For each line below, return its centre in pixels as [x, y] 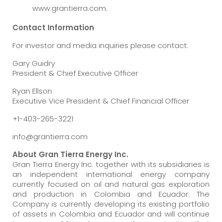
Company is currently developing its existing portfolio [111, 204]
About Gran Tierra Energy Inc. [70, 154]
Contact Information [53, 27]
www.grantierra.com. [70, 8]
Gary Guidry [34, 63]
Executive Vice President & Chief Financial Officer [101, 101]
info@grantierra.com [50, 136]
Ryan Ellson [32, 91]
